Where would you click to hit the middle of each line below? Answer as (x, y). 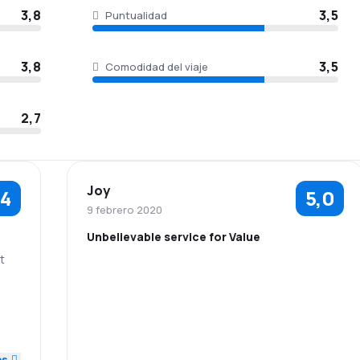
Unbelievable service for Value (173, 237)
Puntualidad (136, 15)
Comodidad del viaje (157, 67)
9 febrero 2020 (124, 210)
